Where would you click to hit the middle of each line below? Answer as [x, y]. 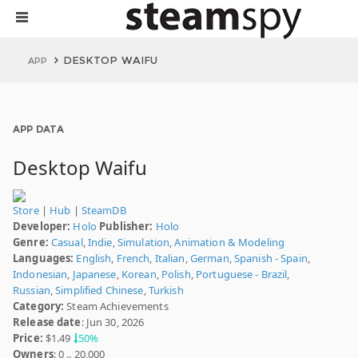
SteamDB [103, 210]
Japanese [94, 274]
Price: [28, 338]
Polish [176, 274]
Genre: [31, 242]
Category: [39, 306]
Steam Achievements [116, 306]
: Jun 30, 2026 [113, 322]
